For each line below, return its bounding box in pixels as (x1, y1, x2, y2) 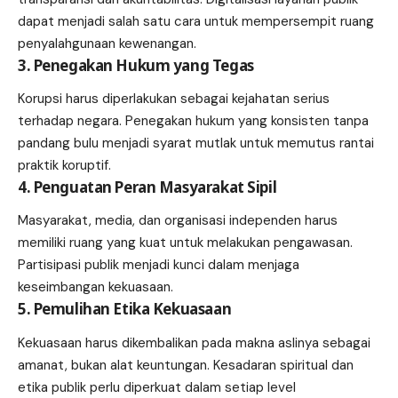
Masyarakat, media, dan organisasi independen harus (18, 211, 338, 230)
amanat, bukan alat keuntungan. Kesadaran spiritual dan (18, 355, 354, 374)
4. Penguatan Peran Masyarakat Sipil (18, 177, 277, 198)
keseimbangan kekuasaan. (18, 278, 173, 297)
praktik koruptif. (18, 156, 111, 175)
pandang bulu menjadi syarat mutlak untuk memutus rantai (18, 134, 374, 153)
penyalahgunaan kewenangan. (18, 34, 196, 52)
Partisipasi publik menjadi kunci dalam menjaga (18, 256, 299, 275)
